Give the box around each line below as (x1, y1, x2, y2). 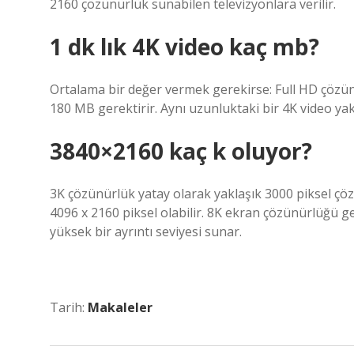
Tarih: (50, 299, 88, 316)
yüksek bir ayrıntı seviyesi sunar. (50, 223, 242, 240)
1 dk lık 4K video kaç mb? (50, 32, 319, 62)
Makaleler (88, 299, 153, 316)
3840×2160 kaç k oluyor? (50, 136, 312, 166)
